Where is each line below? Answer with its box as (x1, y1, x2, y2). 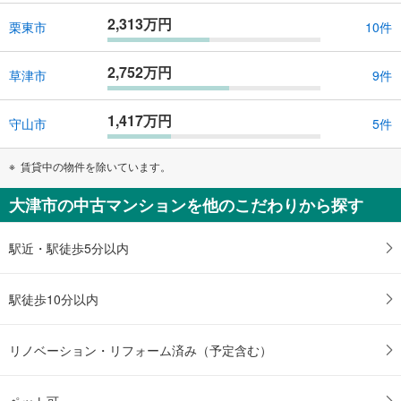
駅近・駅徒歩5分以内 (9, 238, 129, 257)
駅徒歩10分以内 (9, 289, 98, 308)
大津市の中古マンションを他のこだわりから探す (9, 192, 363, 217)
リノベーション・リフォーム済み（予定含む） (9, 340, 272, 359)
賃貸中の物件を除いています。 (21, 158, 171, 174)
